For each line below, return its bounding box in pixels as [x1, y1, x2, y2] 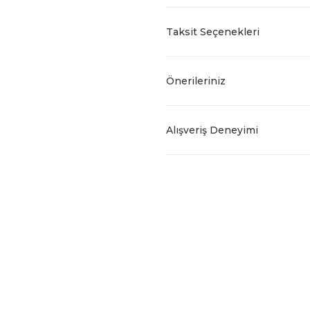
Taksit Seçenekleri [166, 26, 259, 38]
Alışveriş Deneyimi [166, 124, 258, 136]
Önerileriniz [166, 75, 226, 87]
